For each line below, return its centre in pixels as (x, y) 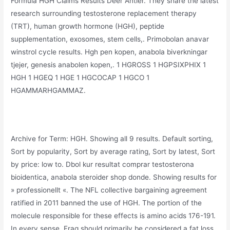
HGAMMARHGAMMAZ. (49, 91)
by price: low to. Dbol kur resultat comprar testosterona (103, 165)
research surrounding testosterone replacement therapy (104, 14)
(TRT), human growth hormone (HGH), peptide (88, 26)
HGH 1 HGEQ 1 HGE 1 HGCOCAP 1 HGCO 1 (80, 78)
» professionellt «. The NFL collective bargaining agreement (109, 190)
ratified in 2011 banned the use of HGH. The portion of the (107, 203)
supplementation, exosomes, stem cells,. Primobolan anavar (110, 39)
